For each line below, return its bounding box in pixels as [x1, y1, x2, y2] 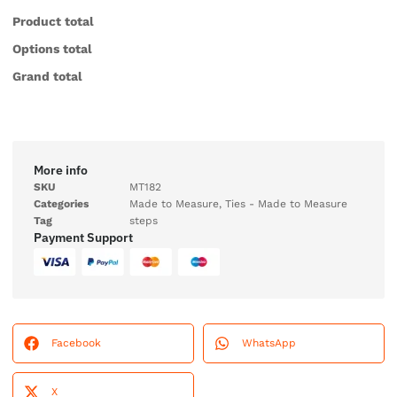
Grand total [12, 68, 82, 83]
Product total [12, 13, 94, 28]
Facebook [51, 336, 101, 349]
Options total [12, 41, 92, 56]
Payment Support [34, 229, 133, 245]
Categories [34, 197, 89, 210]
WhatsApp [242, 336, 296, 349]
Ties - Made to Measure [225, 197, 347, 210]
